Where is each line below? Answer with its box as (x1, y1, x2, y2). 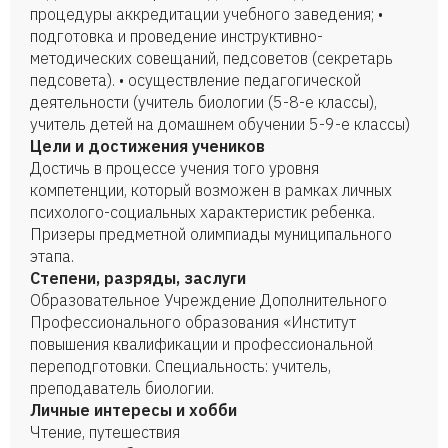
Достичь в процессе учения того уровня (30, 158, 319, 178)
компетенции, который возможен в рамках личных (30, 180, 392, 200)
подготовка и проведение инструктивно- (30, 26, 323, 46)
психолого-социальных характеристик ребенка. (30, 202, 375, 222)
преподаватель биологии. (30, 378, 214, 398)
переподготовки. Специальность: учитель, (30, 356, 331, 376)
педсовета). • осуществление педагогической (30, 70, 361, 90)
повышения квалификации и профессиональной (30, 334, 373, 354)
